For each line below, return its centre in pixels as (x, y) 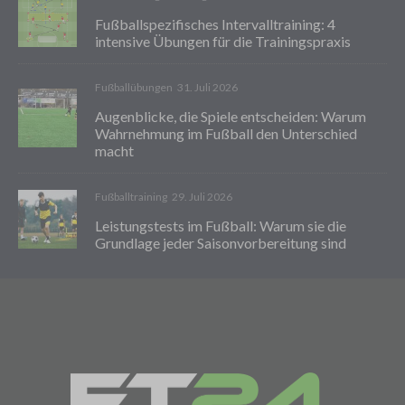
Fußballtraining (131, 196)
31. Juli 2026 (207, 87)
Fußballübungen (134, 87)
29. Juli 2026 (202, 196)
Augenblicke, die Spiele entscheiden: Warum (231, 116)
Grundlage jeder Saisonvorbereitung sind (221, 242)
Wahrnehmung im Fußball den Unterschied (226, 133)
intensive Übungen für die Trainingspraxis (223, 41)
